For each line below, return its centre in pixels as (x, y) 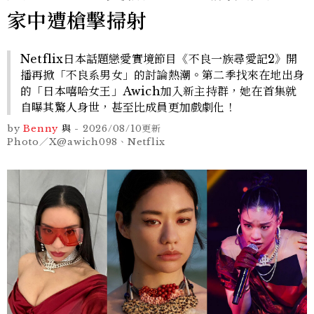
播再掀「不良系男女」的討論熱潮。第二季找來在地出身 (163, 75)
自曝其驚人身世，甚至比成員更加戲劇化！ (128, 107)
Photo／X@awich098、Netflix (86, 142)
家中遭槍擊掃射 (77, 21)
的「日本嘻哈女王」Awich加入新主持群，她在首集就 (159, 91)
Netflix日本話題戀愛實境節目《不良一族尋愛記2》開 (159, 59)
